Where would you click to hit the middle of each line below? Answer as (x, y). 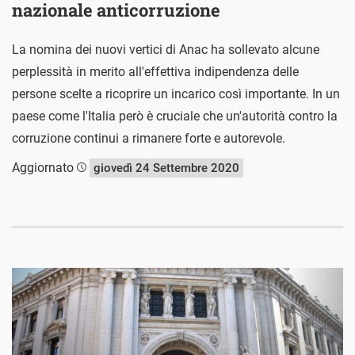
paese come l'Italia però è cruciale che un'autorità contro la (175, 116)
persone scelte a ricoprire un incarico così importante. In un (176, 94)
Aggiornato (44, 168)
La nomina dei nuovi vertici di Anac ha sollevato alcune (166, 50)
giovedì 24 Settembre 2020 (166, 168)
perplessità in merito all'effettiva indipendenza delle (155, 72)
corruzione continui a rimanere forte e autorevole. (149, 139)
